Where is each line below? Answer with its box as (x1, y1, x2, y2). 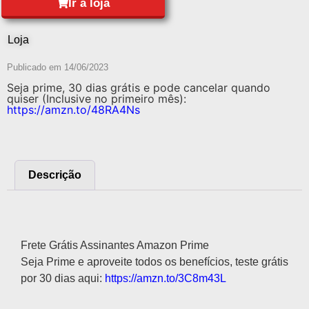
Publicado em (7, 62, 64, 73)
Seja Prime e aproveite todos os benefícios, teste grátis (21, 255, 288, 268)
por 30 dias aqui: (21, 272, 105, 284)
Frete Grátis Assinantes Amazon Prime (21, 239, 209, 251)
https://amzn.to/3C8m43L (105, 272, 226, 284)
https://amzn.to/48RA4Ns (7, 103, 140, 117)
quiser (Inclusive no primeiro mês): (7, 92, 186, 106)
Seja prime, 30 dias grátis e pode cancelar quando (7, 81, 270, 95)
